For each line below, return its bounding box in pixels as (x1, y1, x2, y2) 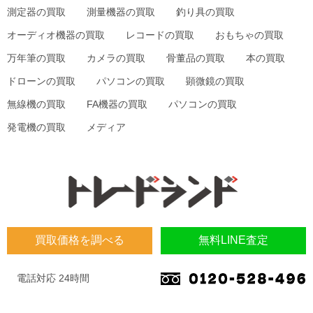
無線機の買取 (7, 98, 66, 110)
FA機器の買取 (87, 98, 147, 110)
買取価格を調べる (34, 234, 124, 247)
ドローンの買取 (7, 75, 75, 87)
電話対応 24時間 (17, 272, 89, 284)
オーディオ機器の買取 (7, 29, 105, 41)
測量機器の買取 (87, 6, 155, 17)
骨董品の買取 (166, 52, 225, 64)
